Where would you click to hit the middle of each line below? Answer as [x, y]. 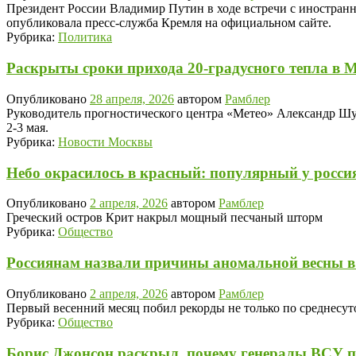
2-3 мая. [27, 127]
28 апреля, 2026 [132, 99]
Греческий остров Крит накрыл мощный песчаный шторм [164, 218]
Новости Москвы [105, 141]
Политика [85, 37]
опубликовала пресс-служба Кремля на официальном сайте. [169, 23]
